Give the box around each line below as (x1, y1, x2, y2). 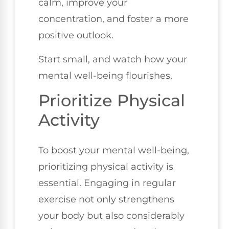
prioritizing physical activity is (38, 161, 173, 173)
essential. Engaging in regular (38, 177, 176, 189)
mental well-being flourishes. (38, 70, 172, 81)
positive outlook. (38, 30, 113, 41)
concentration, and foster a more (38, 13, 189, 25)
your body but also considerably (38, 210, 185, 222)
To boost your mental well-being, (38, 145, 189, 156)
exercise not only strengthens (38, 194, 174, 205)
